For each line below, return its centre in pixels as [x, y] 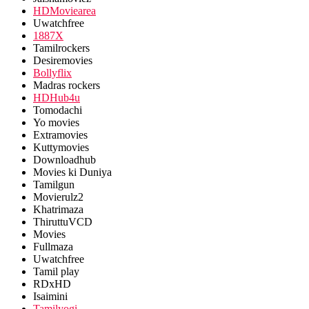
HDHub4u [57, 98]
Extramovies [60, 135]
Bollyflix [52, 73]
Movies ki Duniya [72, 172]
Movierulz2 [58, 197]
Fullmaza [53, 247]
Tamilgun [54, 185]
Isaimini [50, 296]
